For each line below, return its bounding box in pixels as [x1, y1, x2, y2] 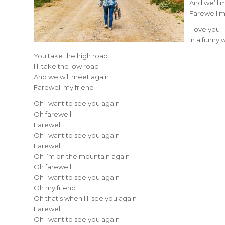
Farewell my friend [34, 83, 94, 92]
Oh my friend [34, 184, 76, 192]
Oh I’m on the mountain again [34, 152, 130, 161]
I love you [189, 25, 220, 34]
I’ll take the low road [34, 62, 99, 71]
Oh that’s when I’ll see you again [34, 194, 137, 203]
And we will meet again [34, 73, 109, 81]
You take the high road [34, 52, 108, 60]
